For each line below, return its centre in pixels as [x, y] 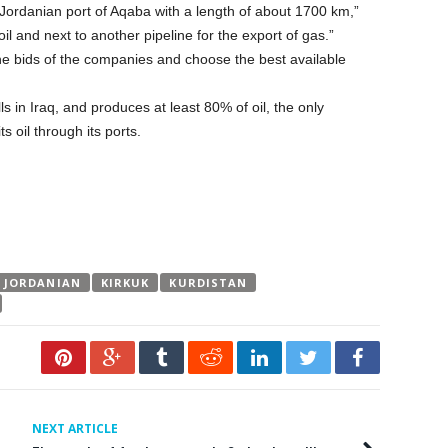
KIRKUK [125, 282]
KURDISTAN [208, 282]
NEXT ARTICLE [75, 428]
